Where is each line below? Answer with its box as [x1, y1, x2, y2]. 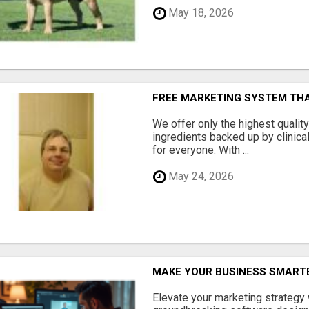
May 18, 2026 [166, 6, 235, 20]
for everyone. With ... [152, 143, 250, 157]
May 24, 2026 [166, 170, 235, 183]
